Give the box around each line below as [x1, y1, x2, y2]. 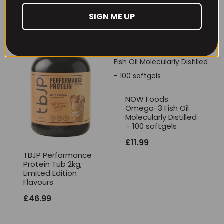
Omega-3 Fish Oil [125, 103, 189, 114]
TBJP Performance [23, 150, 92, 161]
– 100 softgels [125, 121, 177, 132]
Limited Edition [23, 168, 77, 179]
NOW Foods [125, 94, 168, 105]
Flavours [23, 177, 53, 188]
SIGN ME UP [89, 10, 135, 22]
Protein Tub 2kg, [23, 159, 82, 170]
